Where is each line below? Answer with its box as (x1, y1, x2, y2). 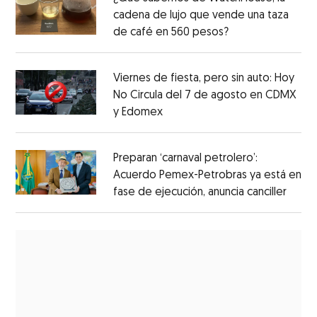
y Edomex (113, 106, 163, 118)
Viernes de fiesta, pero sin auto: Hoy (113, 72, 294, 84)
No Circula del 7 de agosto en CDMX (113, 89, 296, 101)
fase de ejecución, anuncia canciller (113, 186, 287, 198)
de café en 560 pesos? (113, 26, 229, 38)
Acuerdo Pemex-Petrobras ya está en (113, 169, 301, 181)
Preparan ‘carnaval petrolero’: (113, 152, 258, 164)
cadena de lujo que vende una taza (113, 9, 289, 21)
